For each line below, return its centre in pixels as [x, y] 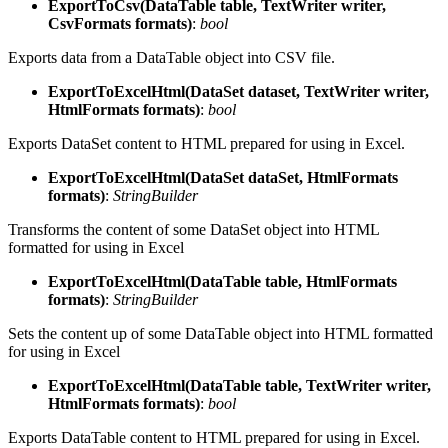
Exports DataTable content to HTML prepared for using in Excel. [214, 437]
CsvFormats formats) [120, 23]
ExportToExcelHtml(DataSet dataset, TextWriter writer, [238, 91]
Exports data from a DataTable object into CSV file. [171, 57]
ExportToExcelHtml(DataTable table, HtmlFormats [222, 281]
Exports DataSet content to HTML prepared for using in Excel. [206, 143]
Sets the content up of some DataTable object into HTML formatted [220, 333]
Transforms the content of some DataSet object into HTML [193, 229]
